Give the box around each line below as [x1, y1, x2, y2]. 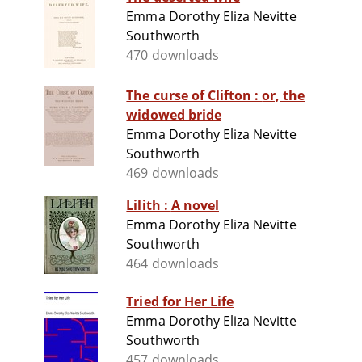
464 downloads [126, 255, 219, 273]
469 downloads [126, 164, 219, 183]
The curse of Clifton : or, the [126, 86, 263, 105]
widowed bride [126, 106, 221, 124]
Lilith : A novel [170, 196, 219, 215]
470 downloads [126, 46, 219, 65]
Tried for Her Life [126, 293, 234, 311]
